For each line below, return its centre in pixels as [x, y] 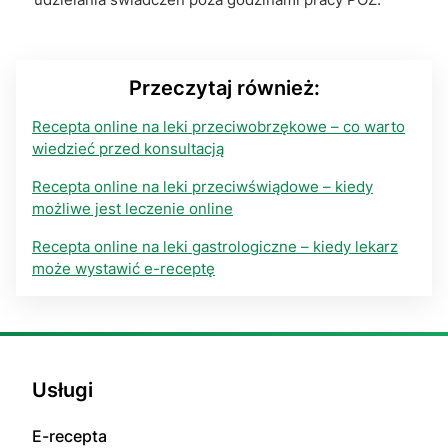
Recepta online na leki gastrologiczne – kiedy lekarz [215, 247]
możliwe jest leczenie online [132, 209]
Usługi [62, 390]
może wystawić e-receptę [123, 269]
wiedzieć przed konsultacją [128, 149]
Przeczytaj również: [224, 88]
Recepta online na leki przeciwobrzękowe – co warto [218, 127]
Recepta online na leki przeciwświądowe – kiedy [202, 187]
